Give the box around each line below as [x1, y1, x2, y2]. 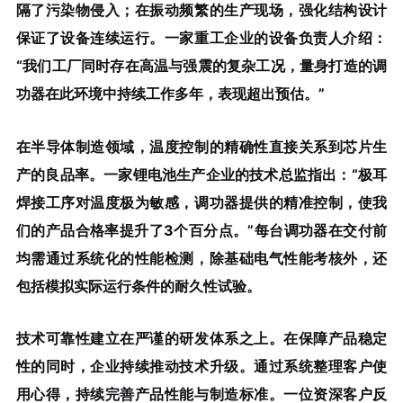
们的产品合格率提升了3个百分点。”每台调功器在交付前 [15, 220, 388, 239]
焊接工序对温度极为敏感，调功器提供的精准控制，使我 [15, 193, 388, 211]
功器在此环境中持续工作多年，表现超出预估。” [15, 84, 325, 103]
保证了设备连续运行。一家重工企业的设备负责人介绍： [15, 28, 388, 47]
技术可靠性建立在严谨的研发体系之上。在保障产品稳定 [15, 329, 388, 348]
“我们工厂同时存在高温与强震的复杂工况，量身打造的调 [15, 56, 388, 75]
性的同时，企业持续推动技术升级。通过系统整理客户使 [15, 357, 388, 376]
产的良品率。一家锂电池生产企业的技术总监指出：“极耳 [15, 165, 388, 184]
